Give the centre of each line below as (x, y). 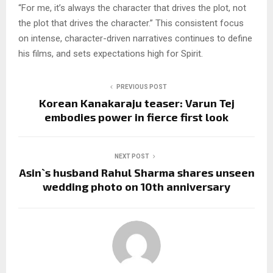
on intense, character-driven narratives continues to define (135, 38)
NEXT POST (132, 156)
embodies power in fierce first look (136, 117)
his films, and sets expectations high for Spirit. (111, 53)
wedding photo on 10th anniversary (136, 186)
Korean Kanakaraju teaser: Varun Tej (136, 103)
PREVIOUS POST (141, 87)
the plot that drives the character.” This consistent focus (131, 23)
